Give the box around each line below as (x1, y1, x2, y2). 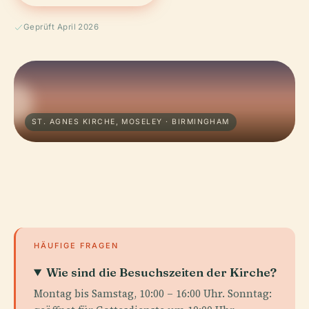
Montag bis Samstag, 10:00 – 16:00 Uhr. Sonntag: (34, 286, 272, 301)
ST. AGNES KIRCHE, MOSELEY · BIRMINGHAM (32, 117, 230, 126)
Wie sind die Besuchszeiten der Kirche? (46, 265, 277, 279)
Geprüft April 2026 (23, 22, 99, 32)
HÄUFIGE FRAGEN (34, 241, 119, 250)
